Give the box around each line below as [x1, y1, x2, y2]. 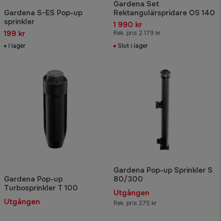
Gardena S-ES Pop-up [4, 7, 82, 18]
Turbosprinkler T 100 [4, 183, 78, 193]
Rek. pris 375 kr [113, 199, 157, 208]
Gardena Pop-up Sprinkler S [113, 165, 213, 176]
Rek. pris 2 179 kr [113, 29, 161, 37]
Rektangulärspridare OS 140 [113, 7, 215, 18]
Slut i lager [118, 41, 148, 50]
